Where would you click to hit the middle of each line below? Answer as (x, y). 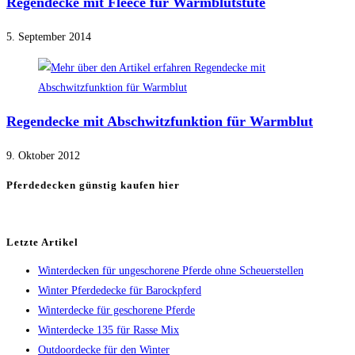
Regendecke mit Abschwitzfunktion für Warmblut (160, 122)
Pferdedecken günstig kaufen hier (93, 185)
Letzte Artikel (42, 242)
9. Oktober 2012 (43, 156)
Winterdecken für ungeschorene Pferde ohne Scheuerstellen (171, 271)
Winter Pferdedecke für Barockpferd (120, 291)
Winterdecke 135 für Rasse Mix (109, 330)
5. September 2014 (49, 37)
